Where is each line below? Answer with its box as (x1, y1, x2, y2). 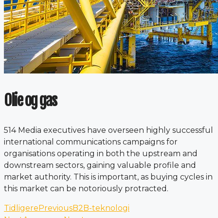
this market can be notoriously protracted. (4, 183, 168, 193)
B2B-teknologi (73, 203, 129, 213)
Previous (38, 203, 73, 213)
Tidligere (4, 203, 38, 213)
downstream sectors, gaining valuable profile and (4, 160, 196, 170)
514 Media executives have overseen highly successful (4, 125, 213, 135)
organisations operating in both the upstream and (4, 148, 198, 158)
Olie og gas (4, 91, 56, 110)
